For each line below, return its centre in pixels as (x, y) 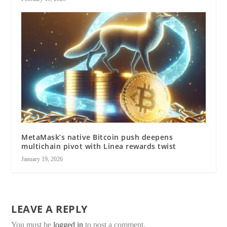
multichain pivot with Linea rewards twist (99, 146)
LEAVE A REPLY (49, 209)
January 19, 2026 (42, 159)
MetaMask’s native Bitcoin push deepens (97, 137)
